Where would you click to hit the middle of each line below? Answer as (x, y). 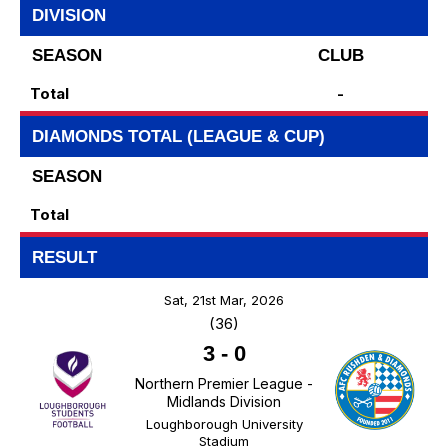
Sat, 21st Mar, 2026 (224, 300)
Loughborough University (224, 424)
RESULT (64, 258)
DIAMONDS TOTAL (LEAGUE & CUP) (178, 137)
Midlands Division (224, 402)
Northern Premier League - (224, 384)
